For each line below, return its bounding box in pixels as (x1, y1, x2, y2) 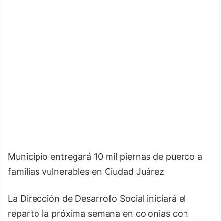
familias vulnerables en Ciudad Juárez (8, 166, 164, 177)
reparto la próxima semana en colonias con (8, 208, 188, 219)
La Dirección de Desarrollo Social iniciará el (8, 193, 186, 204)
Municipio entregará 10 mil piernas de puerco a (8, 151, 202, 162)
